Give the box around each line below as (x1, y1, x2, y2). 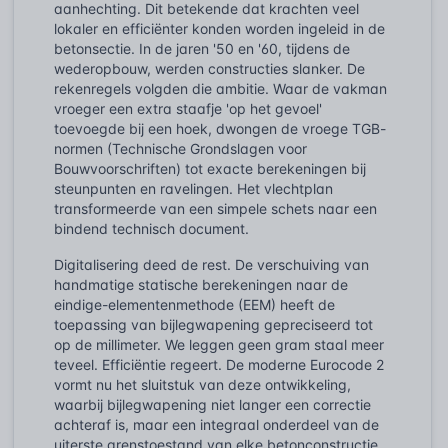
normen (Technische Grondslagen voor (54, 139, 307, 157)
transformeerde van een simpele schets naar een (54, 199, 377, 217)
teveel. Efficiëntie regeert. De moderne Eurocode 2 (54, 355, 384, 373)
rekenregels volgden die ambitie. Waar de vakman (54, 79, 387, 97)
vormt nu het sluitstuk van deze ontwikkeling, (54, 375, 351, 393)
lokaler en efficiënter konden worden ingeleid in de (54, 19, 385, 37)
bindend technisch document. (54, 219, 249, 237)
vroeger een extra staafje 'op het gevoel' (54, 99, 322, 117)
